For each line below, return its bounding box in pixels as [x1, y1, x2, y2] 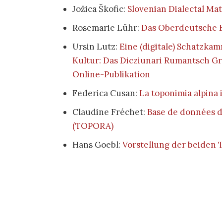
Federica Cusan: [72, 88, 139, 99]
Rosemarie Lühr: [72, 22, 141, 33]
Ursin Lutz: [72, 41, 119, 52]
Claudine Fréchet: [72, 107, 147, 117]
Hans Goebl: [72, 139, 122, 150]
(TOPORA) [72, 120, 113, 131]
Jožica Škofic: [72, 3, 127, 14]
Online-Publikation [72, 69, 150, 80]
